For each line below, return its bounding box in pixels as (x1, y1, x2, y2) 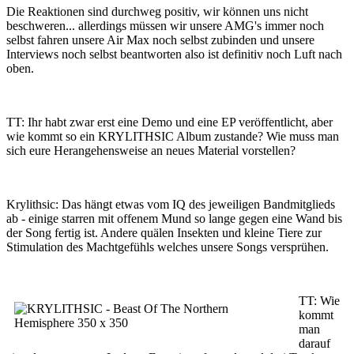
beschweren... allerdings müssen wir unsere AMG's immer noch (6, 19, 324, 32)
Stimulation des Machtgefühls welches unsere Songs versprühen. (6, 240, 329, 254)
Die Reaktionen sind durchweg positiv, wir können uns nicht (6, 5, 308, 18)
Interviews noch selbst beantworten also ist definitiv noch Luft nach (6, 47, 342, 61)
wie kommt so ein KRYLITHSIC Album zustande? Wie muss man (6, 130, 339, 143)
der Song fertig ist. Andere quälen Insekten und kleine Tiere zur (6, 226, 322, 239)
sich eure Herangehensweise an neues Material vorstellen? (6, 144, 296, 157)
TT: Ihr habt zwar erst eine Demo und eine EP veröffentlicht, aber (6, 115, 333, 129)
